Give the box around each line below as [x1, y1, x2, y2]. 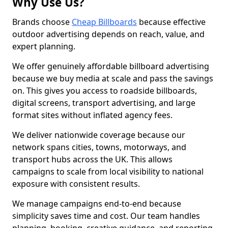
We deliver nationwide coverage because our [12, 129, 185, 140]
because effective [137, 16, 206, 27]
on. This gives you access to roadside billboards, [12, 85, 197, 96]
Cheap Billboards [72, 16, 137, 27]
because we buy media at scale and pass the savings [12, 73, 213, 84]
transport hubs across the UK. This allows [12, 154, 173, 165]
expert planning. [12, 41, 75, 52]
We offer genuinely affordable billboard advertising [12, 61, 209, 72]
